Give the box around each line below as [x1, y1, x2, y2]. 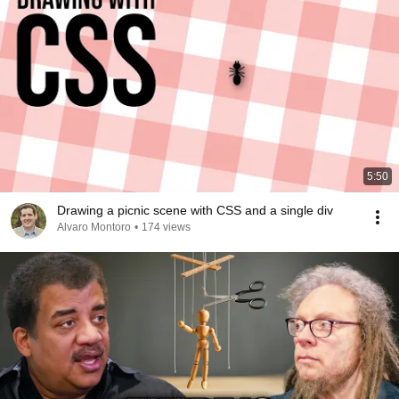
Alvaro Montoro [57, 221, 131, 233]
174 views [142, 221, 191, 233]
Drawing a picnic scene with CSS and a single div [57, 203, 333, 217]
